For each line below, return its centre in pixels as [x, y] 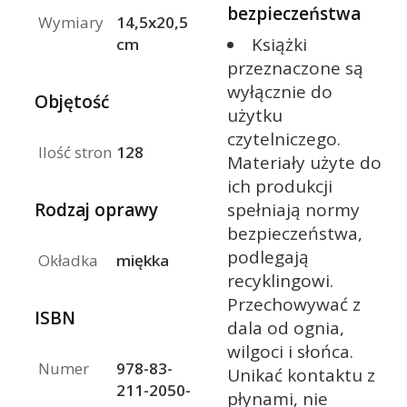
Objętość [72, 101]
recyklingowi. [280, 281]
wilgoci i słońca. [290, 352]
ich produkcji [279, 187]
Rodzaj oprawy [96, 209]
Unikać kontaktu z [301, 376]
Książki [279, 45]
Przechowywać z [293, 305]
